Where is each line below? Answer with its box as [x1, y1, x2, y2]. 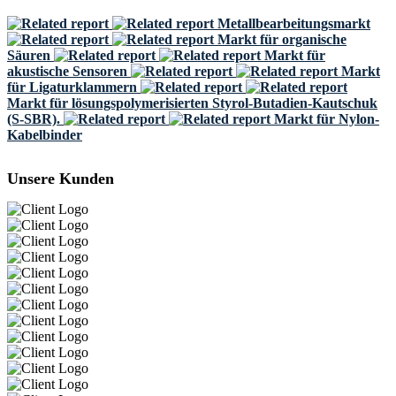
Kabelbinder [7, 127, 82, 142]
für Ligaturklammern [7, 80, 137, 95]
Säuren [7, 48, 50, 63]
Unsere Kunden [7, 170, 114, 187]
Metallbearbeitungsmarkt [217, 16, 370, 31]
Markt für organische [217, 32, 346, 47]
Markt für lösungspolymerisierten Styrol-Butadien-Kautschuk [7, 95, 377, 110]
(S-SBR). [7, 111, 60, 126]
